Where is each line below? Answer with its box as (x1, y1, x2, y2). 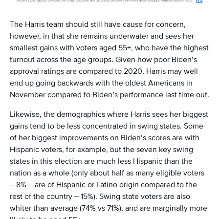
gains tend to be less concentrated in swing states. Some (10, 121, 203, 131)
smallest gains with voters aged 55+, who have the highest (10, 43, 209, 53)
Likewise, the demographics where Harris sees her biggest (10, 109, 208, 119)
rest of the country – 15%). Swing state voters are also (10, 192, 190, 201)
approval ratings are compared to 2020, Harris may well (10, 66, 198, 76)
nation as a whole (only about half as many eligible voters (10, 168, 204, 178)
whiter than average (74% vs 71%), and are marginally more (10, 203, 207, 213)
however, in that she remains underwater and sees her (10, 31, 194, 41)
